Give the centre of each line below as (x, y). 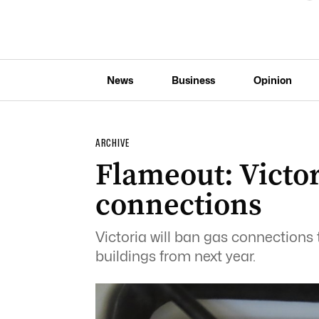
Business (193, 80)
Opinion (272, 80)
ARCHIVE (112, 143)
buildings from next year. (175, 256)
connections (178, 204)
